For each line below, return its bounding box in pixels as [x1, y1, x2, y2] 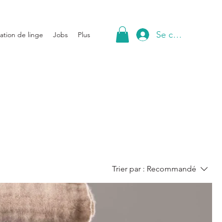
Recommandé [147, 164, 196, 174]
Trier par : [112, 164, 145, 174]
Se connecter [156, 29, 209, 40]
